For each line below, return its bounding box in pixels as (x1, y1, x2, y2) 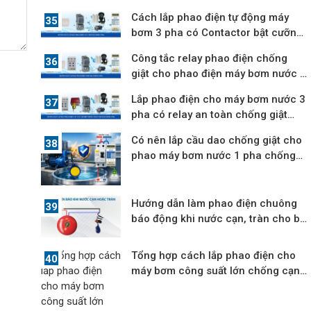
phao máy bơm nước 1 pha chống (131, 149, 296, 162)
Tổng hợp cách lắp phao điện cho (131, 249, 296, 262)
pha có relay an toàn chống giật (131, 108, 288, 121)
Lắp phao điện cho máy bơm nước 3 (131, 92, 306, 106)
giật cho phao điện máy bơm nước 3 (131, 67, 307, 80)
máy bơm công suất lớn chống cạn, (131, 264, 303, 277)
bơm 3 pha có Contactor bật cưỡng (131, 26, 303, 39)
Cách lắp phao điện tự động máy (131, 10, 289, 24)
